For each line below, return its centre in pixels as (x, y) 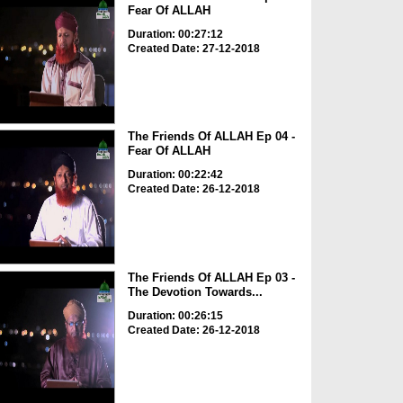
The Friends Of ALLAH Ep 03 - (211, 277)
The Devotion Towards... (195, 291)
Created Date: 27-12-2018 (193, 48)
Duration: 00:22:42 (175, 175)
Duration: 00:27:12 (175, 34)
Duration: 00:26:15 (175, 315)
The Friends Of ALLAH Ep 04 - (211, 137)
